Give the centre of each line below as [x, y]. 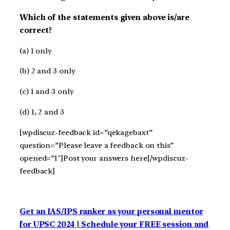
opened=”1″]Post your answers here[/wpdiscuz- [104, 158]
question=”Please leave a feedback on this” [97, 145]
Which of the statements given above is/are [104, 17]
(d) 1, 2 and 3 [42, 112]
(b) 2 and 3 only [47, 71]
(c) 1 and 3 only [47, 91]
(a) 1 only [36, 51]
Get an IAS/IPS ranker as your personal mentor [111, 212]
